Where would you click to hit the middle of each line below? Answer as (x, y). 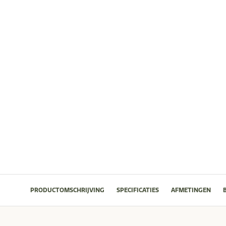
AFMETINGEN (191, 190)
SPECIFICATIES (138, 190)
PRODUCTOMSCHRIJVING (67, 190)
